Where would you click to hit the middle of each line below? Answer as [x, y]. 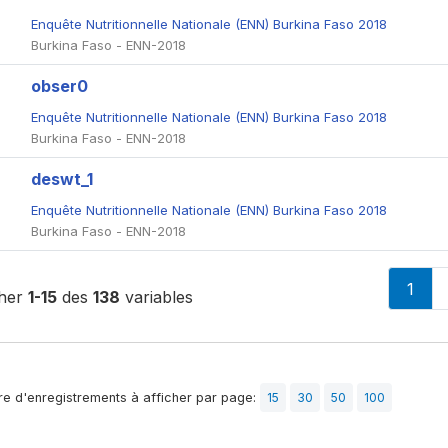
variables [156, 296]
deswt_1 [61, 179]
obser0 [59, 86]
